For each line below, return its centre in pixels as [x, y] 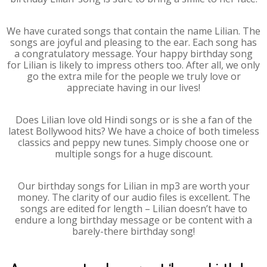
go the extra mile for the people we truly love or [133, 76]
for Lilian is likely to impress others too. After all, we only [133, 65]
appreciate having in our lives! [133, 88]
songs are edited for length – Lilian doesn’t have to [133, 209]
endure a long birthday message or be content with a [133, 220]
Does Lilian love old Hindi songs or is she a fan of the [133, 120]
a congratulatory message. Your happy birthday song [133, 54]
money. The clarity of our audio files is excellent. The [133, 197]
